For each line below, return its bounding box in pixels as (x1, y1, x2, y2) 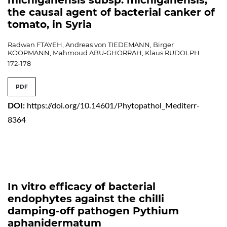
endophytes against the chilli (8, 192, 164, 205)
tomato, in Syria (8, 18, 92, 30)
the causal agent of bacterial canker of (8, 6, 215, 18)
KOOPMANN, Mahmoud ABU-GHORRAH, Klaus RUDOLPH (8, 48, 200, 57)
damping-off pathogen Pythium (8, 204, 179, 217)
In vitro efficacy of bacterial (8, 180, 156, 193)
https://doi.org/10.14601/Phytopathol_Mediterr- (27, 101, 200, 110)
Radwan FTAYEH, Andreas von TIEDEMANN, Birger (8, 40, 174, 49)
